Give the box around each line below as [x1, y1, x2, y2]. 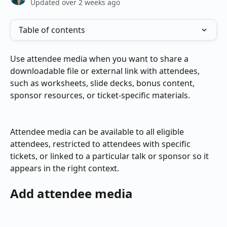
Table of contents [19, 24, 85, 35]
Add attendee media [10, 184, 133, 202]
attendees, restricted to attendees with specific [10, 138, 193, 150]
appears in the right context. [10, 163, 119, 174]
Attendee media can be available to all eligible [10, 126, 186, 138]
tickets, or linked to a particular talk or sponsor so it [10, 150, 211, 162]
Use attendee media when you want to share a [10, 53, 191, 64]
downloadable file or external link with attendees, [10, 65, 202, 77]
